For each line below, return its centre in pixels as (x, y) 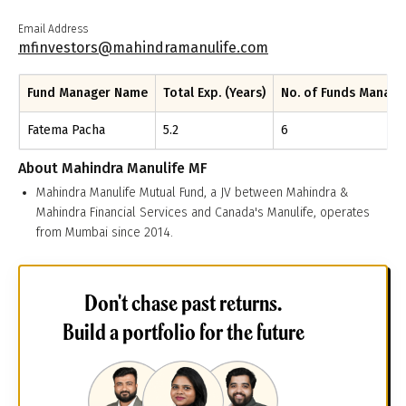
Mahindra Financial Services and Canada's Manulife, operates (203, 213)
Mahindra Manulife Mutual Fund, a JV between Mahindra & (193, 193)
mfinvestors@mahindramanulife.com (143, 48)
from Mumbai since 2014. (105, 232)
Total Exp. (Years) (214, 93)
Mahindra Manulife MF (135, 168)
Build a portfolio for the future (183, 332)
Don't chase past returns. (183, 303)
